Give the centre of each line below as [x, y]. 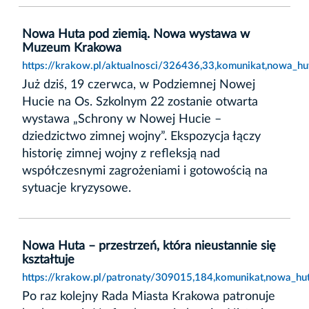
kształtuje [48, 260]
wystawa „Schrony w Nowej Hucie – [122, 119]
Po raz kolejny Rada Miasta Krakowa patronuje [149, 296]
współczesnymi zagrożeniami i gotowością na [145, 171]
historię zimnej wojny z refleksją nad [121, 153]
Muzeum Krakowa [72, 48]
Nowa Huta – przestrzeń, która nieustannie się [149, 246]
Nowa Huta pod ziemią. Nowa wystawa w [136, 34]
